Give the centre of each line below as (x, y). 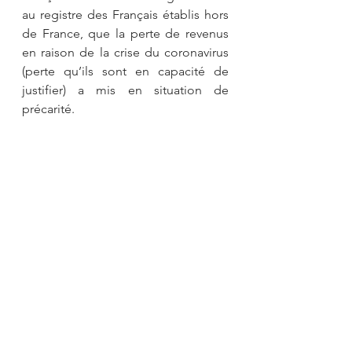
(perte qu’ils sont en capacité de (125, 71)
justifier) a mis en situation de (125, 90)
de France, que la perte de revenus (125, 34)
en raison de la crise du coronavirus (125, 53)
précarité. (48, 109)
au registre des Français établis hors (125, 15)
